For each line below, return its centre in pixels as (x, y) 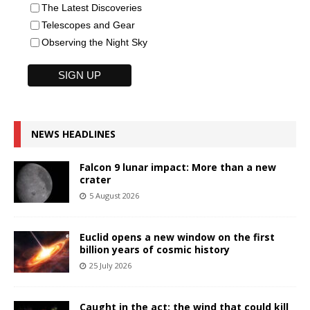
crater (95, 180)
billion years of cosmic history (155, 250)
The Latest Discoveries (92, 7)
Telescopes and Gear (88, 25)
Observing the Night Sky (94, 42)
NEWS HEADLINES (73, 134)
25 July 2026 (110, 266)
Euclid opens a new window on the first (177, 237)
